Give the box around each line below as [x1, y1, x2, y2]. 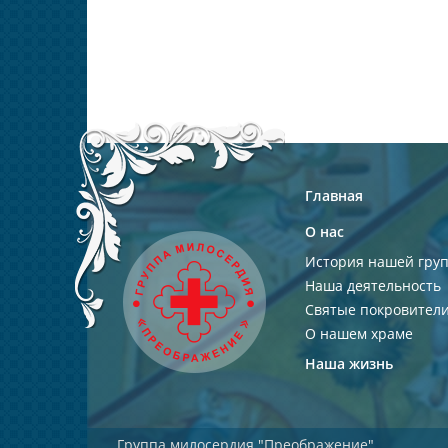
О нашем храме [305, 324, 413, 344]
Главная [305, 186, 363, 206]
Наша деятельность [305, 276, 441, 296]
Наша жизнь [305, 354, 393, 374]
